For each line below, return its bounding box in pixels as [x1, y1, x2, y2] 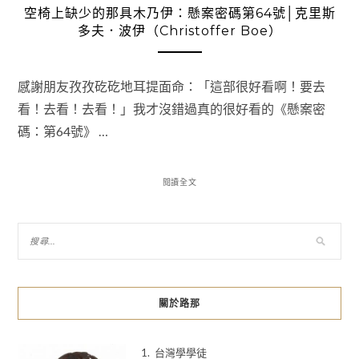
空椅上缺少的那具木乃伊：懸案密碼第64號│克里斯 [23, 6, 336, 22]
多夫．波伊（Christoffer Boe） [77, 23, 282, 39]
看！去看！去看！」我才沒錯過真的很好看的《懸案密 [17, 100, 325, 116]
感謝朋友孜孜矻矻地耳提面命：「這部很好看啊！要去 [17, 78, 325, 94]
